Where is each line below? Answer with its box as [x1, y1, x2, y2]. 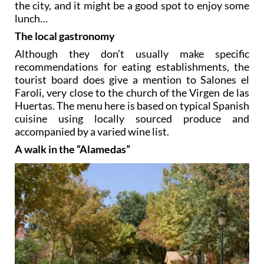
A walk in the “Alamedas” [15, 143, 130, 156]
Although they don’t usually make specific [15, 47, 249, 60]
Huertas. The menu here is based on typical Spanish [15, 99, 249, 112]
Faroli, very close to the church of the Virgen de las [15, 86, 249, 99]
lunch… [15, 12, 48, 25]
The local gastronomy [15, 29, 115, 42]
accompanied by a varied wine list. [15, 125, 169, 138]
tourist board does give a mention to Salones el [15, 73, 249, 86]
